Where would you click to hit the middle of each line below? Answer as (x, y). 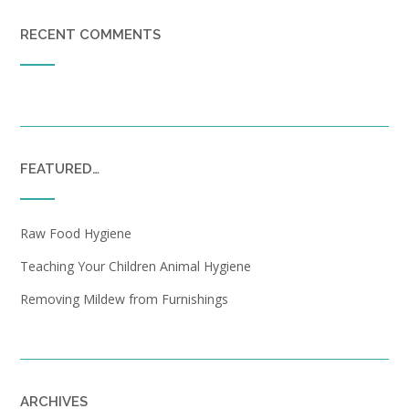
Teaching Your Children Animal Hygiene (136, 266)
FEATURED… (60, 168)
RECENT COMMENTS (90, 34)
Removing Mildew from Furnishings (124, 299)
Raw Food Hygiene (76, 233)
